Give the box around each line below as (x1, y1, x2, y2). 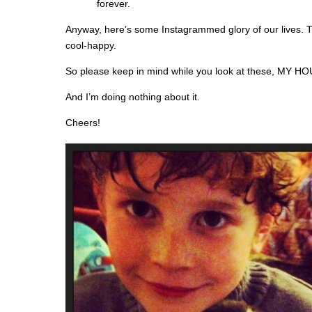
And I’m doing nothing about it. (65, 91, 200, 102)
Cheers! (65, 117, 100, 128)
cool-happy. (65, 40, 116, 51)
